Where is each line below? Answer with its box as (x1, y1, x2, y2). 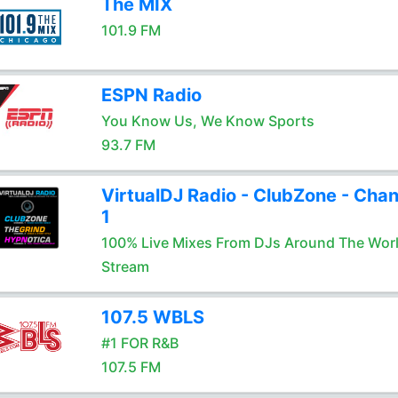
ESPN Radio (100, 84, 202, 106)
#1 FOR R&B (100, 334, 179, 352)
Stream (100, 258, 149, 275)
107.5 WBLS (100, 306, 204, 328)
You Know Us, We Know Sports (100, 112, 314, 130)
